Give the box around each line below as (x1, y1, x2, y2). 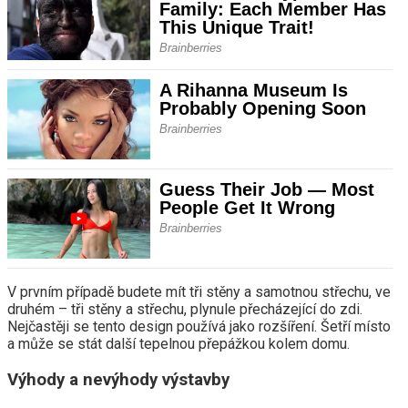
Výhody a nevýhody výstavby (7, 370, 229, 390)
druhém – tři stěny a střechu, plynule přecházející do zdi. (7, 301, 362, 319)
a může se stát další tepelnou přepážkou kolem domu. (7, 335, 350, 353)
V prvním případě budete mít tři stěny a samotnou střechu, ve (7, 283, 391, 301)
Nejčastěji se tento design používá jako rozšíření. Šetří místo (7, 318, 391, 336)
